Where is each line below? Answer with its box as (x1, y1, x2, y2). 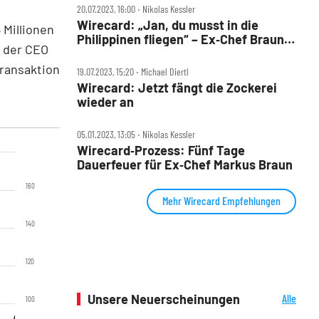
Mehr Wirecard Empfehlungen (162, 194, 281, 208)
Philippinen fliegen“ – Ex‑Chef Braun (77, 31, 284, 48)
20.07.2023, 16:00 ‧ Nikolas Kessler (77, 3, 195, 16)
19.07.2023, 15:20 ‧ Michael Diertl (77, 66, 189, 78)
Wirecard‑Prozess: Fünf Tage (77, 142, 245, 159)
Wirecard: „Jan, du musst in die (77, 17, 258, 33)
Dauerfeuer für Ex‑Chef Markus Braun (77, 157, 293, 173)
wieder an (77, 94, 134, 110)
